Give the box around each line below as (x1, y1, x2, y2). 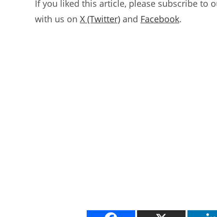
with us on (35, 13, 80, 25)
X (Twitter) (80, 13, 120, 25)
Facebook (140, 13, 179, 25)
